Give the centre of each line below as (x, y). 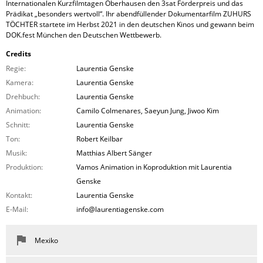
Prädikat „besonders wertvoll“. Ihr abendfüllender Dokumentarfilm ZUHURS (129, 14)
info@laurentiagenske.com (120, 209)
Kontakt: (19, 195)
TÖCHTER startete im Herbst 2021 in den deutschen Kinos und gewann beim (130, 24)
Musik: (16, 153)
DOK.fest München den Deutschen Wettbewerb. (84, 35)
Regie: (16, 68)
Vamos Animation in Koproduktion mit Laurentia (154, 167)
